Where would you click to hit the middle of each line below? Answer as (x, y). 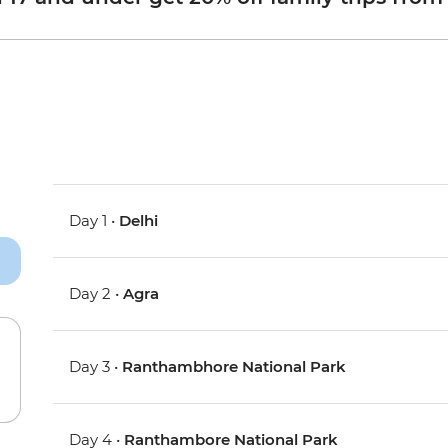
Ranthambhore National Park (234, 367)
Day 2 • (96, 294)
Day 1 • (94, 221)
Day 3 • (96, 367)
